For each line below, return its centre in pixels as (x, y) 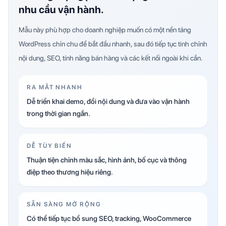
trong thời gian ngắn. (59, 114)
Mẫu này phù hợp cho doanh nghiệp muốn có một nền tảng (105, 30)
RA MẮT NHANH (55, 87)
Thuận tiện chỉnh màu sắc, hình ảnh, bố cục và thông (107, 160)
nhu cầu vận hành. (61, 10)
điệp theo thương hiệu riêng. (70, 172)
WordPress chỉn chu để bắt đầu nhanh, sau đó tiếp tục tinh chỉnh (113, 44)
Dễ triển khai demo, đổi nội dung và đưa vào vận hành (108, 101)
